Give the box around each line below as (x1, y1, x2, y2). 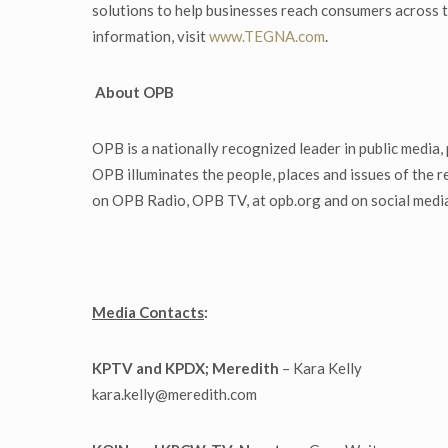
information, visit (92, 27, 209, 46)
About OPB (95, 83, 174, 102)
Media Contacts (92, 303, 204, 322)
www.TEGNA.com (209, 27, 325, 46)
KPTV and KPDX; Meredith (92, 359, 279, 378)
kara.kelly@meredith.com (92, 385, 257, 404)
